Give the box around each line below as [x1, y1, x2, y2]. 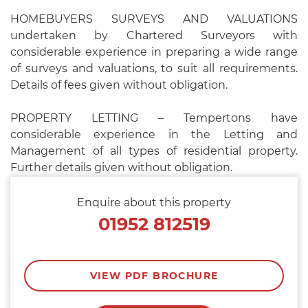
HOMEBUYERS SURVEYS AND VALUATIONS [10, 12, 298, 26]
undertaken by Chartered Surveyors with [10, 29, 298, 43]
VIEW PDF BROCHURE [89, 269, 219, 283]
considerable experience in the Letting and [10, 128, 298, 142]
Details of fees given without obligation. [10, 78, 228, 92]
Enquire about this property [77, 196, 231, 210]
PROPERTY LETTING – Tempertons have [10, 111, 298, 125]
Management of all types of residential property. [10, 144, 298, 158]
